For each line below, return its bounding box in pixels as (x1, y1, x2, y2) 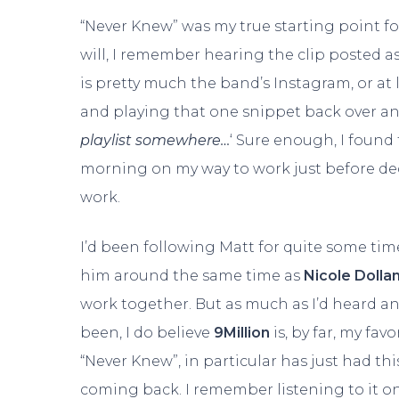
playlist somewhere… (80, 132, 231, 150)
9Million (214, 324, 274, 342)
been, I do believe (80, 324, 215, 342)
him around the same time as (80, 267, 305, 285)
